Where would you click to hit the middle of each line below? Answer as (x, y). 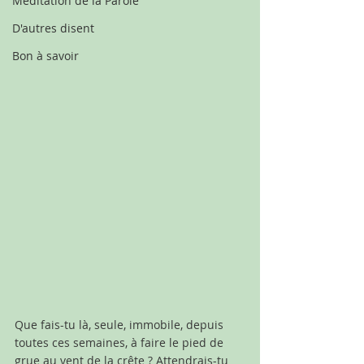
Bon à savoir (45, 56)
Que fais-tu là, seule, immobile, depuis (121, 324)
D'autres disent (53, 28)
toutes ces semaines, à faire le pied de (121, 342)
